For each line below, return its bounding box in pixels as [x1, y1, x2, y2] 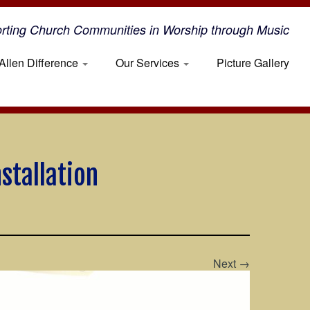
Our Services [115, 55, 182, 71]
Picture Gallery [216, 55, 289, 71]
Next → [213, 255, 250, 271]
